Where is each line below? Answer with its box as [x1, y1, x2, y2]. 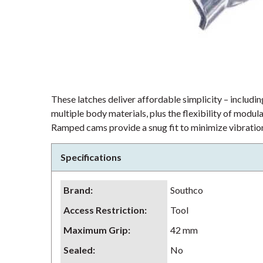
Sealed [63, 244, 93, 255]
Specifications [60, 151, 122, 163]
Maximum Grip [63, 224, 128, 235]
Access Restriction [63, 204, 144, 215]
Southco [170, 184, 203, 195]
